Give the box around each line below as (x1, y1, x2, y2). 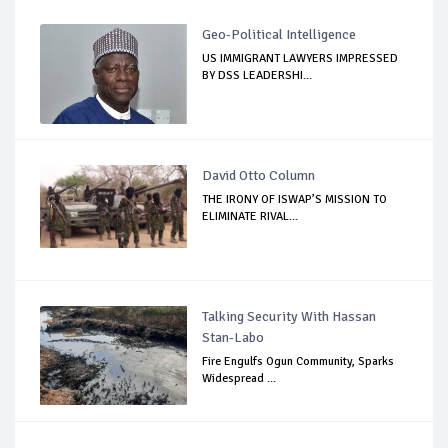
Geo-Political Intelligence (202, 25, 357, 43)
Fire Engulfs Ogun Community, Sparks (202, 353, 395, 369)
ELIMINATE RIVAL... (202, 208, 299, 224)
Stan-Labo (202, 328, 265, 346)
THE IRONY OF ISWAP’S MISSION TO (202, 191, 388, 207)
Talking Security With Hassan (202, 307, 377, 325)
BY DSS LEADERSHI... (202, 67, 313, 83)
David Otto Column (202, 166, 316, 184)
